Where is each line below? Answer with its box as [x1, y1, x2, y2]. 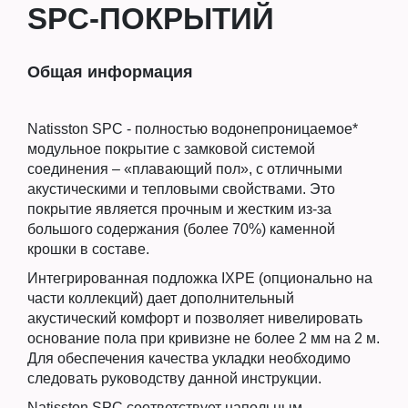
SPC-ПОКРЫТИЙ [27, 2, 274, 36]
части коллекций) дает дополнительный [27, 291, 294, 306]
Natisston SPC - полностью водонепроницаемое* [27, 121, 358, 137]
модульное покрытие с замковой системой [27, 141, 315, 157]
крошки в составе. [27, 241, 149, 257]
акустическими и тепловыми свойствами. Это [27, 181, 335, 197]
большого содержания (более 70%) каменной [27, 221, 335, 237]
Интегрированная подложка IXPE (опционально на [27, 270, 372, 286]
